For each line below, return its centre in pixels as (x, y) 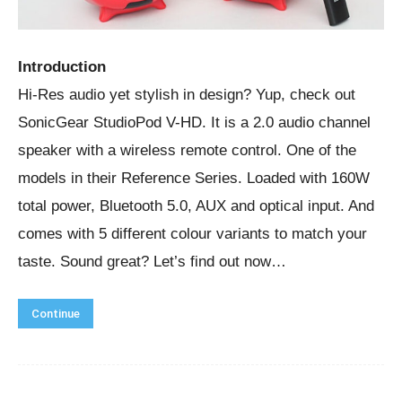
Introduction (62, 66)
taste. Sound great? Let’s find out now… (152, 261)
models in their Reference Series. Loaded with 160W (194, 178)
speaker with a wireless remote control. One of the (187, 150)
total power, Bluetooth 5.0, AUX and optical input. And (196, 205)
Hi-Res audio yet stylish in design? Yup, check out (187, 94)
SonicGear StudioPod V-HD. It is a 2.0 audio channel (194, 122)
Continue (56, 313)
